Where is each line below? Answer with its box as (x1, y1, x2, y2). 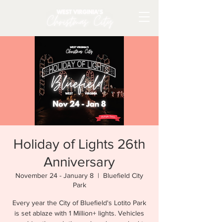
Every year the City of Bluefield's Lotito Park (12, 199, 146, 207)
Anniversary (44, 154, 115, 169)
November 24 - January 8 (15, 171, 94, 179)
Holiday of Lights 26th (13, 136, 145, 152)
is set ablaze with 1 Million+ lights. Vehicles (14, 209, 144, 217)
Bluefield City (103, 171, 143, 179)
